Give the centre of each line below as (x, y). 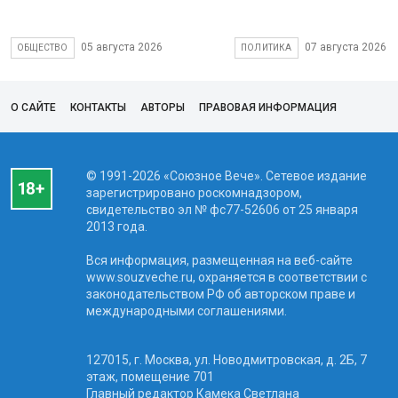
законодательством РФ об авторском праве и (220, 294)
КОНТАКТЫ (98, 107)
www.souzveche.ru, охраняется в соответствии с (226, 277)
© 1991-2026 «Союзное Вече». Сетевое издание (226, 175)
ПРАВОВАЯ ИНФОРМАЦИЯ (268, 107)
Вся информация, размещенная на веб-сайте (219, 260)
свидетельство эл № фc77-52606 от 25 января (222, 209)
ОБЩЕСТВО (43, 47)
